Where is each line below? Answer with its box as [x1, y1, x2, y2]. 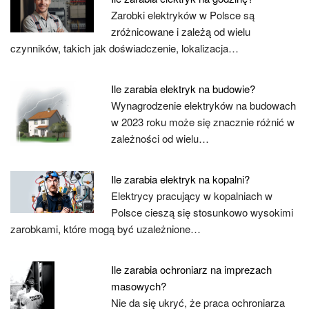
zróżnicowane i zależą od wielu [111, 24, 251, 39]
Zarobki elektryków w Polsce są [111, 8, 255, 22]
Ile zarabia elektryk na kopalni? [111, 172, 250, 186]
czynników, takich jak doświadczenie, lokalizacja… [10, 41, 239, 55]
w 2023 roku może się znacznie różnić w [111, 114, 295, 129]
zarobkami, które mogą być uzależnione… [10, 221, 201, 236]
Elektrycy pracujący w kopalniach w [111, 188, 273, 203]
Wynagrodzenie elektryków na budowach [111, 98, 297, 112]
